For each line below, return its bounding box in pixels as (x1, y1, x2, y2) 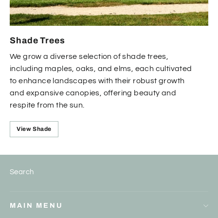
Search (10, 168, 34, 176)
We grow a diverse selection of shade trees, (10, 53, 169, 61)
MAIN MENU (10, 201, 63, 210)
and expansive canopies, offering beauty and (10, 89, 177, 97)
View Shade (17, 126, 52, 133)
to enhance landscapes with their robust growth (10, 77, 185, 85)
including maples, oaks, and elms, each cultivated (10, 65, 192, 73)
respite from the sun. (10, 101, 85, 109)
